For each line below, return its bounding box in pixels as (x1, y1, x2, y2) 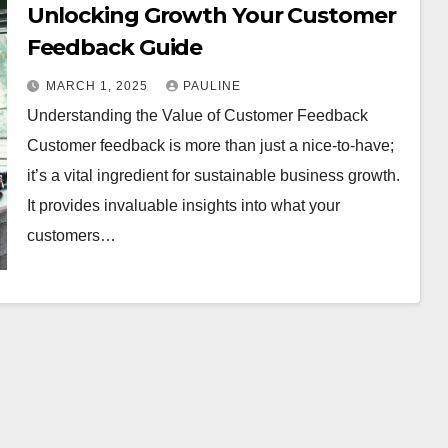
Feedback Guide (26, 34, 203, 61)
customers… (26, 227, 116, 244)
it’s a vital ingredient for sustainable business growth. (26, 167, 400, 184)
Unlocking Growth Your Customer (26, 2, 396, 29)
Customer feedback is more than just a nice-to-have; (26, 137, 394, 154)
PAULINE (182, 79, 241, 93)
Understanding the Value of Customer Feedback (26, 107, 368, 124)
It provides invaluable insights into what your (26, 197, 340, 214)
